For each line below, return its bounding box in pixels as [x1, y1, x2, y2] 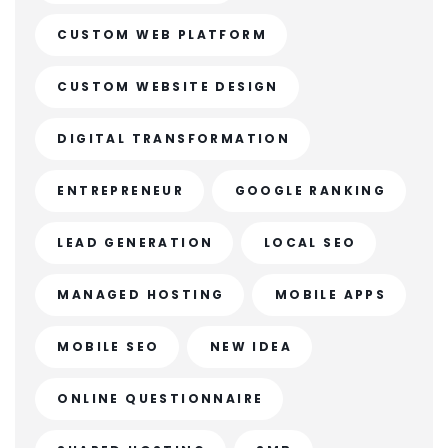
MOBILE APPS [274, 286, 387, 303]
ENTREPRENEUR [57, 182, 185, 199]
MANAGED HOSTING [57, 286, 225, 303]
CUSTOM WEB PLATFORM [57, 26, 267, 43]
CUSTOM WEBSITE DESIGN [57, 78, 279, 95]
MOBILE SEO [57, 338, 160, 355]
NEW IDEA [209, 338, 292, 355]
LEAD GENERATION [57, 234, 214, 251]
